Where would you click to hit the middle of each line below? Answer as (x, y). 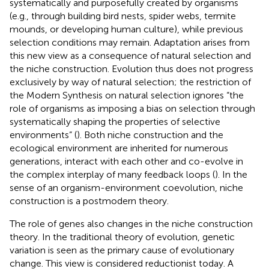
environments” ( (43, 134)
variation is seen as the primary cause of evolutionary (122, 250)
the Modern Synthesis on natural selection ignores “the (127, 95)
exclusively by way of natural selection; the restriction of (130, 82)
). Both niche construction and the (150, 134)
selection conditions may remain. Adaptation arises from (130, 42)
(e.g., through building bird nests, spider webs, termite (123, 16)
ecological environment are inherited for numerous (119, 148)
